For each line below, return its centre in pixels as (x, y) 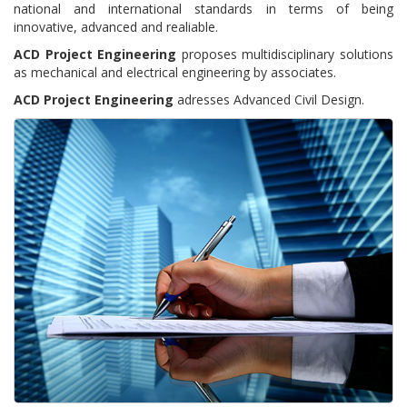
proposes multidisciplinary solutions (285, 54)
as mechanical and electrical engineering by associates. (175, 72)
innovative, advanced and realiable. (116, 27)
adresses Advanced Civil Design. (269, 99)
